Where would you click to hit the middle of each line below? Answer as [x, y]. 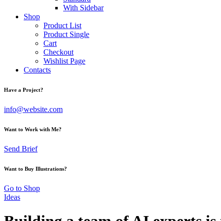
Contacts [37, 70]
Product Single [66, 34]
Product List [62, 25]
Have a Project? [24, 90]
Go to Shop [22, 188]
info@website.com [33, 109]
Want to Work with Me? [33, 129]
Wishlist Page [64, 61]
